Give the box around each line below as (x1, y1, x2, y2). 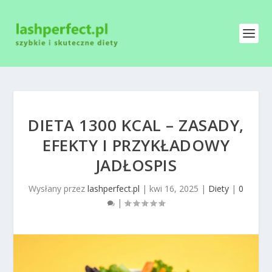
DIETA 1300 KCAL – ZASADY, (28, 114, 244, 136)
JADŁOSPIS (95, 154, 177, 176)
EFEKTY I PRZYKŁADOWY (42, 134, 229, 156)
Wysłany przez (29, 183, 87, 194)
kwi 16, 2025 (149, 183, 199, 194)
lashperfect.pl (87, 183, 140, 194)
